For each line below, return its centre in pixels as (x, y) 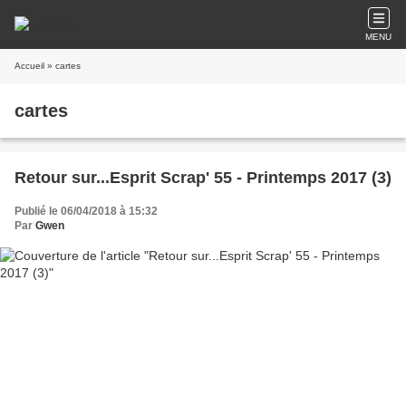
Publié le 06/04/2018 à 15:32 (86, 211)
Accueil (29, 66)
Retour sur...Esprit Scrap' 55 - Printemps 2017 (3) (203, 178)
